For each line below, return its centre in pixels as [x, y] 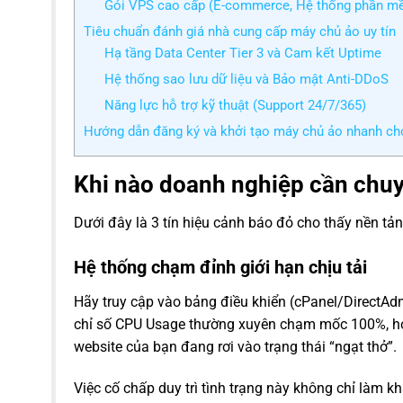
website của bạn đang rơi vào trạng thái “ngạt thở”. [235, 347]
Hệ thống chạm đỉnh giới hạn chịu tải [220, 268]
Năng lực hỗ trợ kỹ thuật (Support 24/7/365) [235, 106]
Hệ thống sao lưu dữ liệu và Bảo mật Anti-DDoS [246, 80]
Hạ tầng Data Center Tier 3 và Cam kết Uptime [242, 54]
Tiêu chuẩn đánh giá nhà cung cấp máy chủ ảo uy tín [240, 32]
